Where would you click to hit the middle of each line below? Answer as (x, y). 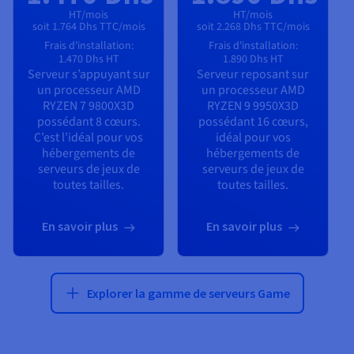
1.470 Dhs (81, 59)
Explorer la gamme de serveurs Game (188, 294)
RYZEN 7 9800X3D (88, 105)
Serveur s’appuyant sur (88, 74)
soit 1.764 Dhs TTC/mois (88, 26)
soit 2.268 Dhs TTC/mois (253, 26)
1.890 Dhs (245, 59)
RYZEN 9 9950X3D (253, 105)
